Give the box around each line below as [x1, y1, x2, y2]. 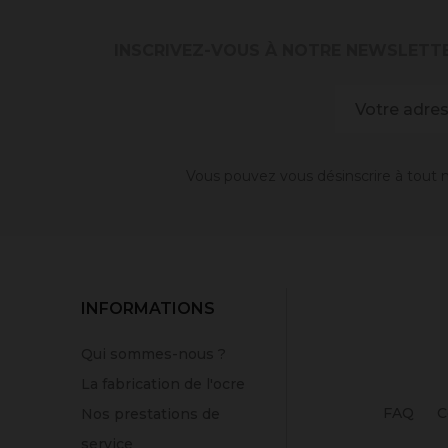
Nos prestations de [81, 405, 220, 424]
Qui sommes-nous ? [81, 345, 226, 364]
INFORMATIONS [81, 299, 215, 319]
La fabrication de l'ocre [81, 375, 245, 394]
